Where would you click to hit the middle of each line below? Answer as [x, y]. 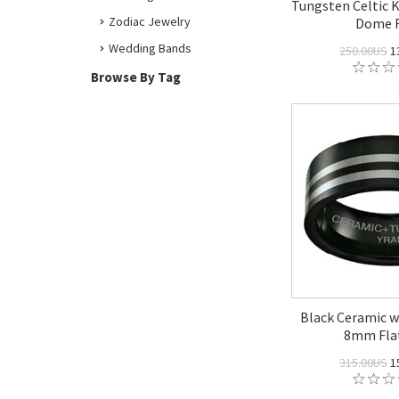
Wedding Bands [150, 48]
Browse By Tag [136, 77]
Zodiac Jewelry [150, 21]
